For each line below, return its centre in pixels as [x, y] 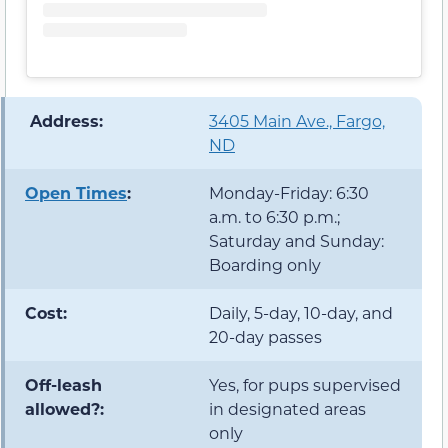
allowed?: [64, 409]
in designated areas [287, 409]
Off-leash [63, 385]
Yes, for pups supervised [305, 385]
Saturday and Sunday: [296, 241]
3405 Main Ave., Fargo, [297, 121]
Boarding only [265, 265]
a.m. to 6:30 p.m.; [274, 217]
